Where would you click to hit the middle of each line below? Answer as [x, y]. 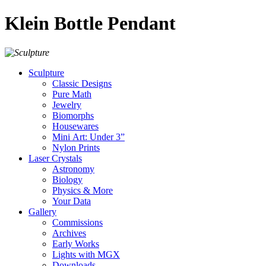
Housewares [75, 126]
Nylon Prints [76, 147]
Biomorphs [73, 115]
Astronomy [73, 169]
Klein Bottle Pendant [90, 23]
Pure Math [72, 94]
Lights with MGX [86, 254]
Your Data [72, 201]
